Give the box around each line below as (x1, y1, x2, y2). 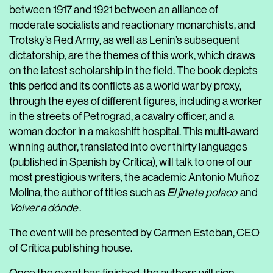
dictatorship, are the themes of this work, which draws (9, 49, 255, 62)
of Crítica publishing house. (9, 242, 132, 254)
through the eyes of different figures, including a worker (9, 95, 262, 107)
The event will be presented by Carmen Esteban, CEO (9, 227, 260, 239)
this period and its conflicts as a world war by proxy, (9, 80, 241, 92)
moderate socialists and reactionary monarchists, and (9, 19, 255, 31)
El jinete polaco (167, 186, 237, 199)
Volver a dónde (9, 202, 78, 214)
